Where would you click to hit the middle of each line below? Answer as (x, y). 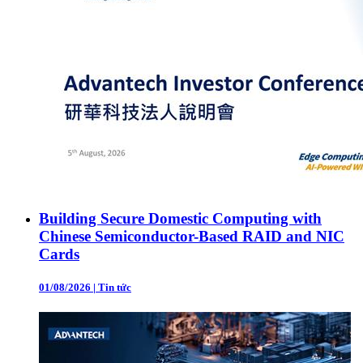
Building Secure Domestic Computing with (180, 218)
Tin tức (115, 287)
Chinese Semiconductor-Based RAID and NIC (192, 236)
